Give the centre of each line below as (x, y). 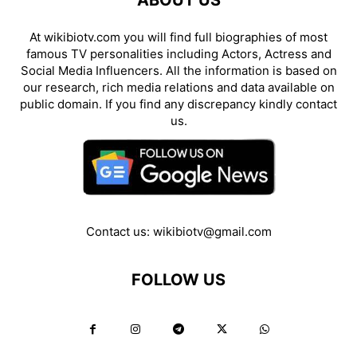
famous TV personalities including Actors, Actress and (178, 54)
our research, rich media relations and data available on (178, 87)
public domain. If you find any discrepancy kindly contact (178, 104)
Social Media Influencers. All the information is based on (178, 71)
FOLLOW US (178, 280)
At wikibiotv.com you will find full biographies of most (178, 37)
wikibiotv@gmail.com (212, 232)
